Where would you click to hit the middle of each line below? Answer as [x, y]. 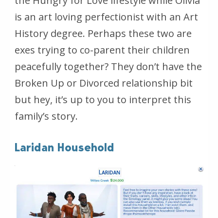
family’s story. [46, 116]
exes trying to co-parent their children [102, 50]
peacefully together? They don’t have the [108, 66]
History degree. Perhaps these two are [103, 33]
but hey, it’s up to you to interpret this [103, 99]
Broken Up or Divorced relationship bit [104, 83]
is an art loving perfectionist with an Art [106, 17]
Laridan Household [64, 147]
